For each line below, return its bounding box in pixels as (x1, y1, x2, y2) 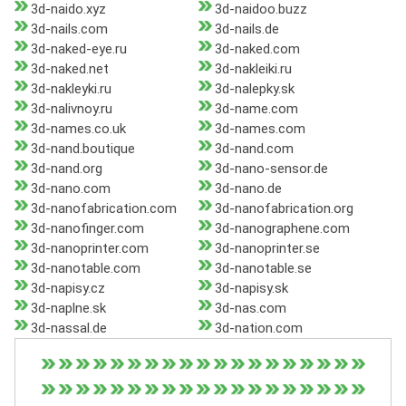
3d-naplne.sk (31, 300, 106, 317)
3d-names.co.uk (31, 121, 126, 138)
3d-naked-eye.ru (31, 41, 127, 58)
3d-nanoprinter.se (214, 240, 320, 257)
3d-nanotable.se (214, 260, 312, 277)
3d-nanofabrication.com (31, 200, 177, 217)
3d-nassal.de (31, 320, 107, 337)
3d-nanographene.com (214, 220, 350, 237)
